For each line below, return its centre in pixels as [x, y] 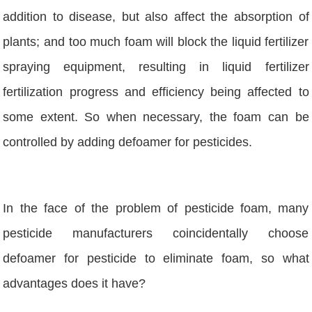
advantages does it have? [75, 283]
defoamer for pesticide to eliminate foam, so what [156, 258]
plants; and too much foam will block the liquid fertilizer [156, 42]
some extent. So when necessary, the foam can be [156, 117]
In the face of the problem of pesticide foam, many [156, 208]
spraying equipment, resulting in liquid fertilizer [156, 67]
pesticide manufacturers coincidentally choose [156, 233]
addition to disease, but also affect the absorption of [156, 17]
